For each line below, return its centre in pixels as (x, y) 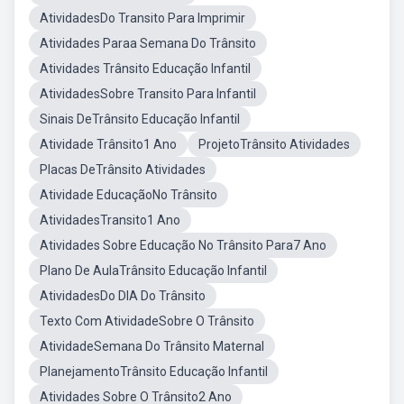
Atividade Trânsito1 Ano (108, 144)
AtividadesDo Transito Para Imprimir (142, 18)
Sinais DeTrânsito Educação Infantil (140, 119)
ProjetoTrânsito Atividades (274, 144)
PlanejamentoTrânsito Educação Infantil (154, 372)
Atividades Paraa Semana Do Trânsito (148, 43)
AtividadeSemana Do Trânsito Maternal (152, 346)
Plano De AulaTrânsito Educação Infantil (153, 271)
